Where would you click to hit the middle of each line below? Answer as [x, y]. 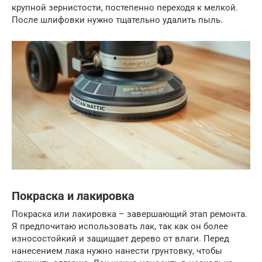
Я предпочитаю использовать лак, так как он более [120, 226]
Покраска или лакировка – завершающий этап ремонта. [130, 214]
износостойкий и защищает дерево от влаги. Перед [120, 238]
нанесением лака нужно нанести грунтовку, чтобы [117, 251]
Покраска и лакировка [73, 196]
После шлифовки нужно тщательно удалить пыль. [117, 20]
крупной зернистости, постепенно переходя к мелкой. [125, 7]
